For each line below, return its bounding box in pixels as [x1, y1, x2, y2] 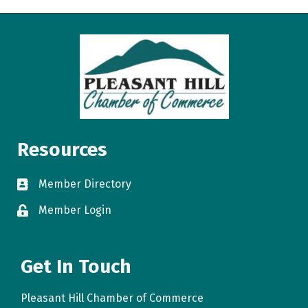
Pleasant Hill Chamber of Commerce [21, 291, 203, 305]
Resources [17, 138, 107, 161]
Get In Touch [21, 255, 131, 278]
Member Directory [38, 177, 131, 190]
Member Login [38, 203, 111, 217]
